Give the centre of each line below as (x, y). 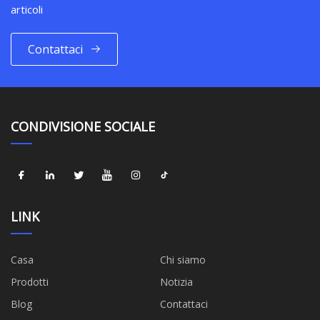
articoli (27, 10)
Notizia (176, 282)
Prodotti (30, 282)
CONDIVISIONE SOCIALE (83, 127)
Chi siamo (183, 260)
